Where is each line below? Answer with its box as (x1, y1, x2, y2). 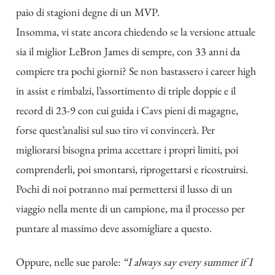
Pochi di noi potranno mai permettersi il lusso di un (16, 182, 233, 196)
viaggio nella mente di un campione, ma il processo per (16, 201, 245, 216)
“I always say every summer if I (123, 254, 252, 269)
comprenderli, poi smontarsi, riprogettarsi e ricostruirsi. (16, 162, 248, 177)
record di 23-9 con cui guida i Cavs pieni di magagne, (16, 103, 238, 118)
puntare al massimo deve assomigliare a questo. (16, 221, 212, 236)
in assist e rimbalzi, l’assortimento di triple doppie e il (16, 83, 236, 98)
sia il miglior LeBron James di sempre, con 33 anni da (16, 44, 240, 59)
